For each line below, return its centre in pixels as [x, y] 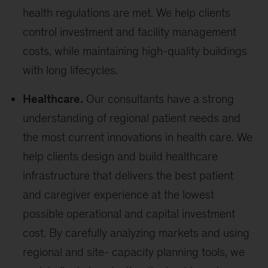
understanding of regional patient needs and [132, 118]
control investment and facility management [130, 32]
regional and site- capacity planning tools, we [134, 252]
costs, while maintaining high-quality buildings [135, 51]
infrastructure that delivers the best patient [128, 175]
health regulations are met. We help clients [127, 13]
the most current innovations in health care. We [138, 137]
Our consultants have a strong [159, 99]
